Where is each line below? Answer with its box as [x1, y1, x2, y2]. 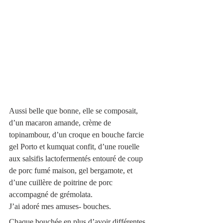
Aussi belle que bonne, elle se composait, [9, 106, 140, 115]
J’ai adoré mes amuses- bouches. [9, 202, 111, 211]
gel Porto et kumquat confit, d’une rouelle [9, 142, 141, 151]
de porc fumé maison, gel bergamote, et [9, 166, 136, 175]
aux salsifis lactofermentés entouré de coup [9, 154, 145, 163]
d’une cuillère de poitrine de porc [9, 178, 114, 187]
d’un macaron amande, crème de [9, 118, 113, 127]
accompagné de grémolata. [9, 190, 93, 199]
